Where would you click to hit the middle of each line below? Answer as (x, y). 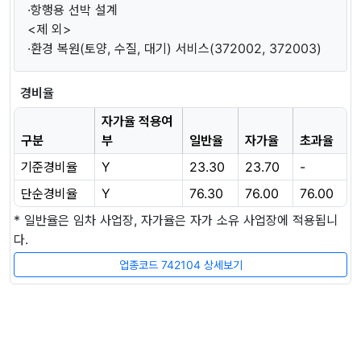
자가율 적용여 (137, 120)
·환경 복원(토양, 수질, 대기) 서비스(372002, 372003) (174, 48)
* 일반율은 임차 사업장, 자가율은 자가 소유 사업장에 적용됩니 (176, 220)
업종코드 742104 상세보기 (180, 264)
